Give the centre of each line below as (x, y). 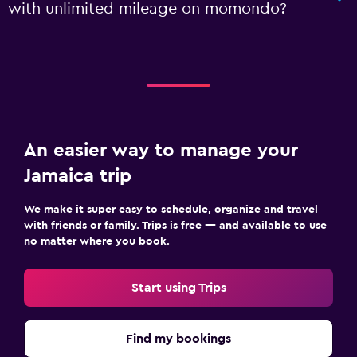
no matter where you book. (97, 241)
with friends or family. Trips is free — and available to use (175, 226)
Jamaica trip (78, 176)
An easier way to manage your (161, 151)
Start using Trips (178, 288)
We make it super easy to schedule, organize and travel (171, 210)
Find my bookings (178, 339)
